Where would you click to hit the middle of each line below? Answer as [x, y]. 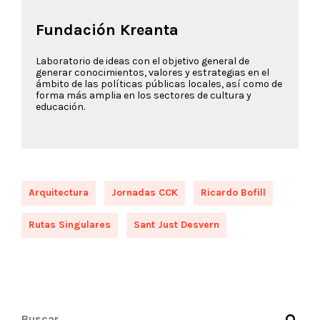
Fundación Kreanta [107, 30]
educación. [60, 107]
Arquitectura [59, 193]
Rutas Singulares [70, 225]
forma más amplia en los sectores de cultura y [144, 96]
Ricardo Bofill [233, 193]
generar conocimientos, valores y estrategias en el [152, 73]
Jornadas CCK [145, 193]
